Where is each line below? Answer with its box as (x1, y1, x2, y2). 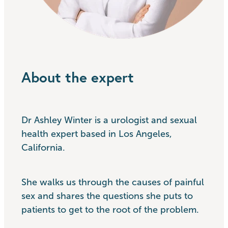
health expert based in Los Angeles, (21, 129, 172, 139)
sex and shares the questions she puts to (21, 190, 193, 201)
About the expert (21, 67, 134, 87)
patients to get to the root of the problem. (21, 204, 199, 215)
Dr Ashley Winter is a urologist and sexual (21, 115, 197, 126)
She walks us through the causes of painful (21, 177, 204, 187)
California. (21, 142, 65, 153)
